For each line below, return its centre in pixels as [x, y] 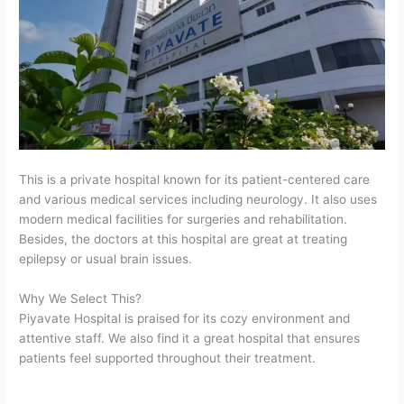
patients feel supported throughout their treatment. [168, 358]
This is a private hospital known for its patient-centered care [195, 179]
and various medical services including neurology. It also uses [198, 199]
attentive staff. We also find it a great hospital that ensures [190, 338]
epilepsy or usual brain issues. [106, 258]
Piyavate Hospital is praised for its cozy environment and [185, 318]
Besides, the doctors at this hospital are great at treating [184, 239]
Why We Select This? [81, 298]
